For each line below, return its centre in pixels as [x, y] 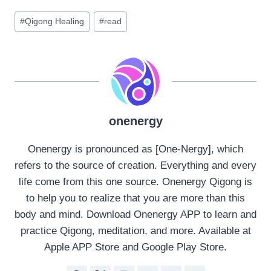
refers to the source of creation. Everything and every [135, 165]
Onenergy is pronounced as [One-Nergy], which [135, 149]
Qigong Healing [55, 22]
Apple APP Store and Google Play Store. [135, 247]
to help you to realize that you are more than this [135, 198]
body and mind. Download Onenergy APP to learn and [135, 214]
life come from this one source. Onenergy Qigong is [135, 181]
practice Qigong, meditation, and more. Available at [135, 230]
